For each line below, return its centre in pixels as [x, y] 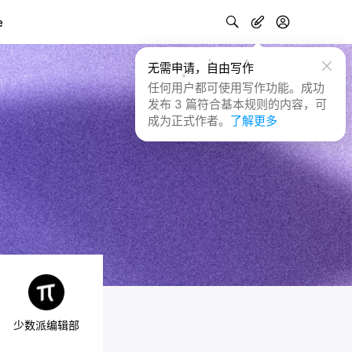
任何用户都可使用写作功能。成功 [236, 88]
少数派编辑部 [46, 325]
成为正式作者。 [189, 121]
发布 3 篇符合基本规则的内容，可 [237, 104]
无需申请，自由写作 [201, 68]
